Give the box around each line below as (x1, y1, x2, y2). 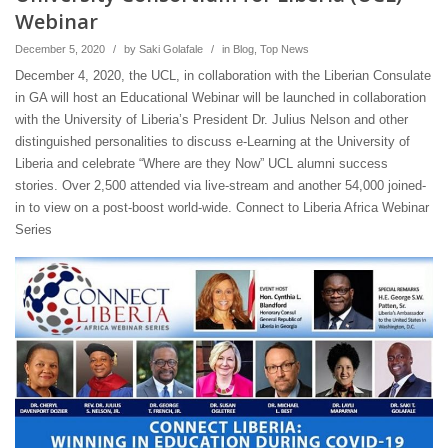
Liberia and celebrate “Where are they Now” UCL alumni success (15, 156, 388, 172)
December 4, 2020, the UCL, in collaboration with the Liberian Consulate (15, 68, 431, 84)
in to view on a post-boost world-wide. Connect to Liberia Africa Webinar (15, 200, 429, 216)
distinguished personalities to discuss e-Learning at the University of (15, 134, 410, 150)
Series (15, 222, 52, 238)
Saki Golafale (139, 43, 203, 56)
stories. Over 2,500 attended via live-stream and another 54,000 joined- (15, 178, 426, 194)
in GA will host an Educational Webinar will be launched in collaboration (15, 90, 426, 106)
